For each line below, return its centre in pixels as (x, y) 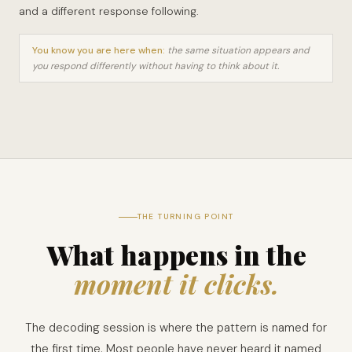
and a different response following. (109, 11)
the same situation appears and (237, 50)
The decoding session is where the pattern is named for (176, 328)
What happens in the (176, 255)
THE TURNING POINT (185, 216)
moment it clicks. (176, 284)
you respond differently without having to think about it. (156, 66)
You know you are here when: (99, 50)
